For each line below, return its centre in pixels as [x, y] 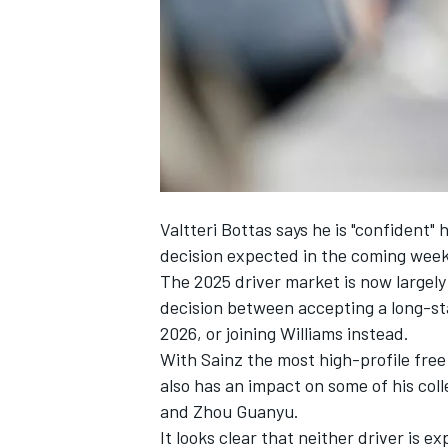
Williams [311, 333]
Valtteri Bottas [216, 229]
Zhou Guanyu [243, 411]
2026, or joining [220, 333]
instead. [376, 333]
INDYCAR [185, 419]
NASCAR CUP [198, 43]
